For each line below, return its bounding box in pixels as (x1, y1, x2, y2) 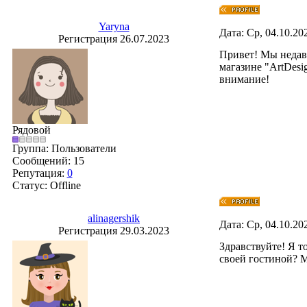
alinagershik (88, 212, 140, 224)
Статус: (12, 180, 50, 191)
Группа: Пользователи (12, 143, 116, 154)
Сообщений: (12, 155, 73, 167)
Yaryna (98, 21, 130, 32)
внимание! (219, 73, 269, 85)
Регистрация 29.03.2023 (58, 225, 169, 236)
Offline (49, 180, 81, 191)
